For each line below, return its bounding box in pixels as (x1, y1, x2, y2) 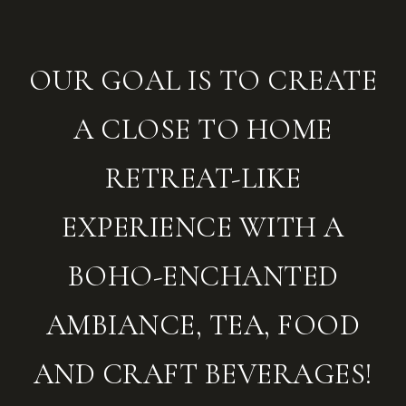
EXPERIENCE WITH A (62, 209, 344, 246)
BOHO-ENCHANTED (67, 258, 339, 295)
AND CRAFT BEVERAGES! (33, 356, 373, 392)
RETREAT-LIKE (104, 160, 302, 197)
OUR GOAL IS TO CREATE (28, 63, 378, 99)
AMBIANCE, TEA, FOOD (45, 307, 361, 343)
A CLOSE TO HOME (73, 111, 333, 148)
